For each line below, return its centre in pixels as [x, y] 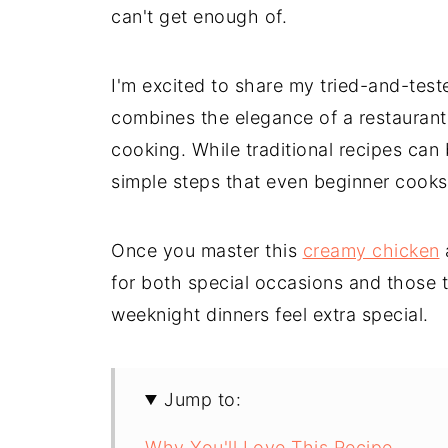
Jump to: [203, 399]
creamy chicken [371, 250]
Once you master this [207, 250]
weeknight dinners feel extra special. [270, 314]
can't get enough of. [199, 16]
